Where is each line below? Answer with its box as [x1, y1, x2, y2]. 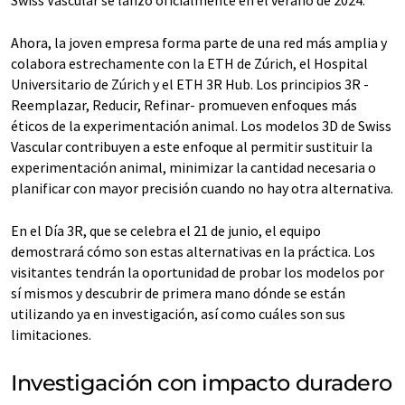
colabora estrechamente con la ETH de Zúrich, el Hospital [11, 53, 368, 72]
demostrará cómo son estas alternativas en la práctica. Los [11, 241, 375, 260]
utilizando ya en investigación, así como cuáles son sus [11, 304, 345, 323]
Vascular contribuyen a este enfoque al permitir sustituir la [11, 137, 372, 155]
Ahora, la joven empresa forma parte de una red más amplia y [11, 33, 387, 52]
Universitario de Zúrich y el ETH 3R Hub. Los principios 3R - [11, 74, 369, 93]
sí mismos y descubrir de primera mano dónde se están [11, 283, 345, 302]
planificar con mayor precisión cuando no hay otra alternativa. [11, 178, 393, 197]
